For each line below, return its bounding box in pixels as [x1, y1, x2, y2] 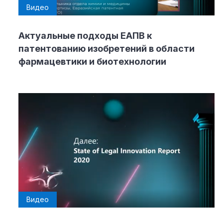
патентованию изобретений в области [18, 43, 195, 54]
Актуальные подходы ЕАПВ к [18, 30, 152, 41]
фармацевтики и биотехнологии [18, 56, 166, 67]
